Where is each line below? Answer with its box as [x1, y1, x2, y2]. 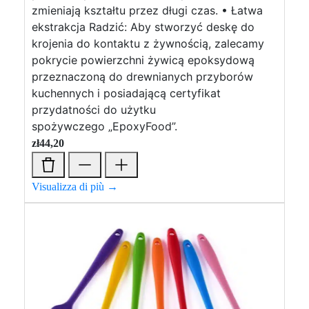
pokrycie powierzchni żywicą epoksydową [32, 53, 255, 67]
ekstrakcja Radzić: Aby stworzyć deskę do [32, 20, 255, 34]
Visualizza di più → [32, 181, 118, 192]
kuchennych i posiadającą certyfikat [32, 86, 221, 100]
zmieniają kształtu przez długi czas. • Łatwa [32, 3, 263, 17]
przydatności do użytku [32, 103, 156, 117]
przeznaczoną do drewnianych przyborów [32, 70, 253, 83]
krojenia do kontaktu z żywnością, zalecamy [32, 37, 264, 50]
